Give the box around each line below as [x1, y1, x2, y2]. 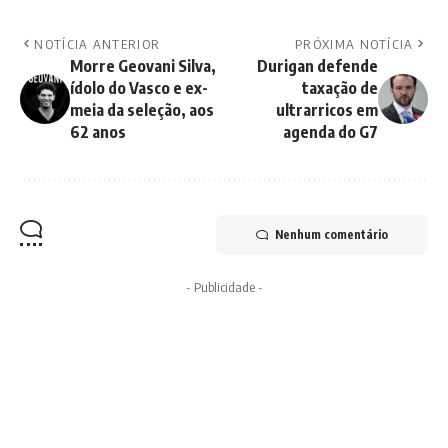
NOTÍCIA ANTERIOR [34, 35, 161, 52]
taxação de [302, 77, 378, 98]
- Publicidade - [185, 278, 263, 295]
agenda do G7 [283, 121, 378, 142]
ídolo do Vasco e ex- [70, 77, 208, 98]
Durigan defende [257, 55, 378, 76]
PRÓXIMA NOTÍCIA [295, 35, 414, 52]
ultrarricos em [276, 99, 378, 120]
